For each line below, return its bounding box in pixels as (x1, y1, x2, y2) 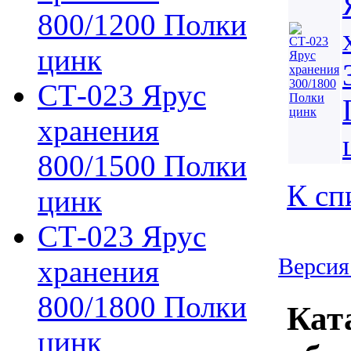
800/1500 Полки (38, 149, 247, 183)
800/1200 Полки (38, 8, 247, 42)
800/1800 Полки (38, 290, 247, 324)
